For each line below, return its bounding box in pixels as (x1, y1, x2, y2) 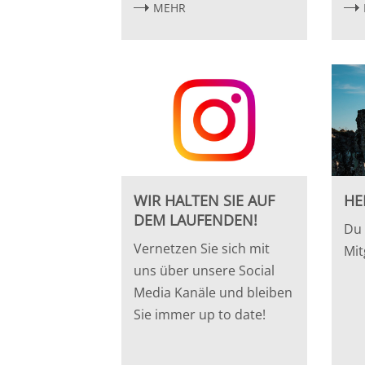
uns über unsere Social (134, 261, 275, 279)
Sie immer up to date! (134, 305, 266, 323)
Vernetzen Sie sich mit (134, 239, 270, 257)
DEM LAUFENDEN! (134, 209, 258, 230)
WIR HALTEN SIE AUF (134, 190, 275, 210)
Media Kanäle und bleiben (134, 283, 293, 301)
